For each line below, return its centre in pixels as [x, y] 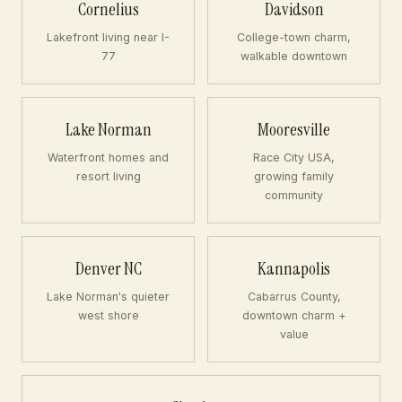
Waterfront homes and [108, 157]
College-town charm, [294, 37]
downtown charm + [294, 315]
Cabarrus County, [294, 297]
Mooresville [294, 130]
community [294, 195]
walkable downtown [294, 56]
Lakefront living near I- [108, 37]
